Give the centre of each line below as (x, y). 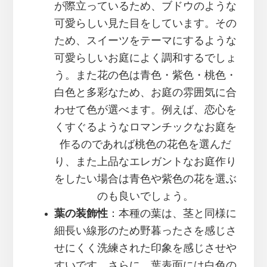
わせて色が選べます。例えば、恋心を (145, 110)
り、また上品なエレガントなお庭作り (145, 162)
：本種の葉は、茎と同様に (172, 214)
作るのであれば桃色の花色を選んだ (145, 145)
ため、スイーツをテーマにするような (145, 41)
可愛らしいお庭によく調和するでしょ (145, 58)
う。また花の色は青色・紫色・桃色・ (145, 75)
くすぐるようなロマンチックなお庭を (145, 127)
